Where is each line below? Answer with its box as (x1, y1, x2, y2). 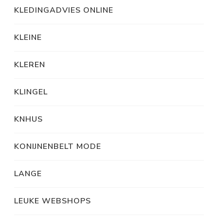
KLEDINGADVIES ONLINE (14, 5, 113, 16)
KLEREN (14, 59, 45, 71)
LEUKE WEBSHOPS (14, 196, 91, 207)
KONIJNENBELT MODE (14, 141, 101, 152)
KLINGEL (14, 87, 48, 98)
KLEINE (14, 32, 42, 43)
